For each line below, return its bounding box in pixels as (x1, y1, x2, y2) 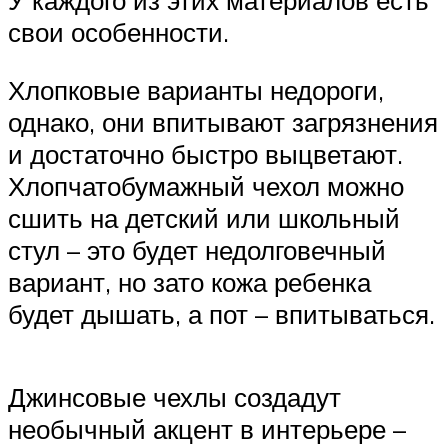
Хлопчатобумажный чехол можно (8, 169, 404, 202)
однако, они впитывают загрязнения (8, 105, 438, 138)
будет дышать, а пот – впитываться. (8, 297, 435, 330)
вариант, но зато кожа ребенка (8, 265, 371, 298)
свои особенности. (8, 16, 229, 49)
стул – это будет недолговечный (8, 233, 386, 266)
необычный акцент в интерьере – (8, 413, 406, 445)
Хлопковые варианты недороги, (8, 73, 384, 106)
